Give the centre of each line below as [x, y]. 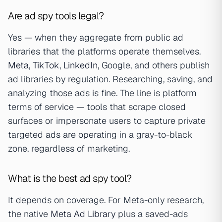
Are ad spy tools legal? [56, 16]
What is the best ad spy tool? [70, 179]
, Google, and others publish [154, 65]
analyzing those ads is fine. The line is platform [102, 93]
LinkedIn [81, 65]
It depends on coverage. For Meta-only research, [106, 200]
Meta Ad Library [83, 214]
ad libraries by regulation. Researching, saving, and [110, 79]
